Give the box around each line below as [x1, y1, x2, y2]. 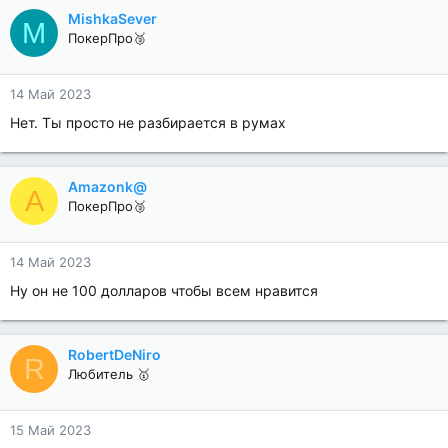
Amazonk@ [68, 178, 147, 195]
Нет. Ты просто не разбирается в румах [10, 114, 286, 131]
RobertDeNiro [68, 346, 161, 363]
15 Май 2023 [10, 422, 91, 438]
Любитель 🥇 [68, 366, 150, 382]
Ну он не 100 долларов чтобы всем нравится [10, 282, 318, 299]
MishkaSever [68, 10, 157, 27]
